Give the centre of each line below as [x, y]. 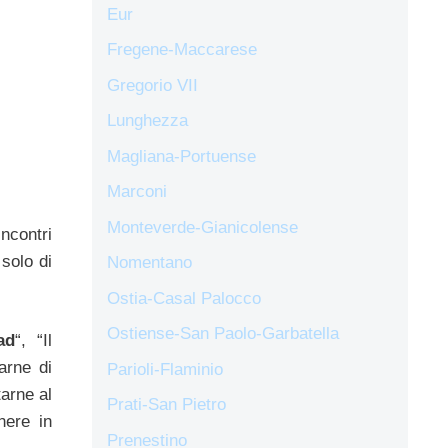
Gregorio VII [152, 85]
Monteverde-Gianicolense [202, 227]
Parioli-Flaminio [165, 369]
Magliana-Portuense [181, 156]
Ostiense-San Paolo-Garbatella [223, 334]
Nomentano [149, 263]
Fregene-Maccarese [182, 50]
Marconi [137, 192]
